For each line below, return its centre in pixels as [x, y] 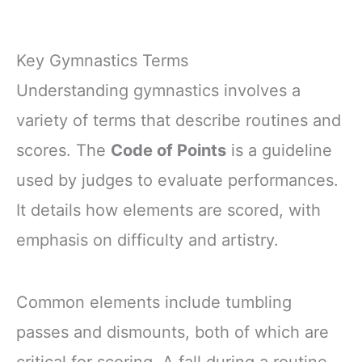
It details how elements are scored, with [168, 210]
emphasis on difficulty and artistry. [147, 240]
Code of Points [168, 150]
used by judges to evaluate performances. [177, 180]
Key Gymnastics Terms [102, 60]
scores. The [63, 150]
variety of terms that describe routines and [179, 120]
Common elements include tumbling [154, 302]
